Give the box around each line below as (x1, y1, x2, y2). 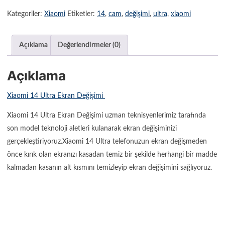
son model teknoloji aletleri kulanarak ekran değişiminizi (7, 125, 177, 132)
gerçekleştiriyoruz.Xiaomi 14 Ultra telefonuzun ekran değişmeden (7, 138, 207, 145)
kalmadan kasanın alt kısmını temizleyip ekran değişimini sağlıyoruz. (7, 164, 212, 171)
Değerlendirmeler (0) (58, 41, 121, 49)
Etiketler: (67, 10, 97, 18)
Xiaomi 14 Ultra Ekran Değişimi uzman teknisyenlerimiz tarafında (7, 112, 206, 119)
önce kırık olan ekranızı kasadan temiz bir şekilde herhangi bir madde (7, 151, 217, 158)
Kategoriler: (7, 10, 44, 18)
